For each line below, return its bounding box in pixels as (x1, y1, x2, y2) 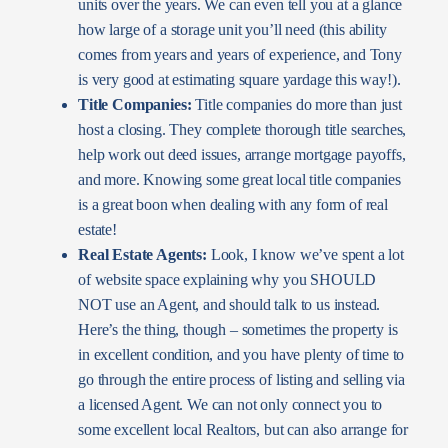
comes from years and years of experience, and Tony (78, 45, 402, 63)
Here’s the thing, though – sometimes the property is (78, 320, 398, 338)
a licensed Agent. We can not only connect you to (78, 395, 383, 413)
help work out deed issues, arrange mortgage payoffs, (78, 145, 406, 163)
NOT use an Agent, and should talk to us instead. (78, 295, 381, 313)
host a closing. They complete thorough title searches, (78, 120, 407, 138)
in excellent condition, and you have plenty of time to (78, 345, 405, 363)
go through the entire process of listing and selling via (78, 370, 405, 388)
